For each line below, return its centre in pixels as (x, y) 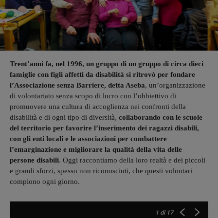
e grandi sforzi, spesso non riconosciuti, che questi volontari (101, 171)
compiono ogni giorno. (45, 181)
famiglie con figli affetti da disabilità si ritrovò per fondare (102, 74)
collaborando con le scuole (161, 117)
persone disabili (34, 160)
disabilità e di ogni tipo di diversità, (64, 117)
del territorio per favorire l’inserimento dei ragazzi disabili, (104, 128)
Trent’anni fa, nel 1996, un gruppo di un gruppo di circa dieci (107, 64)
